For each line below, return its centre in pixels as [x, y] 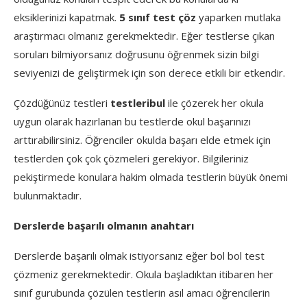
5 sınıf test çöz [159, 17]
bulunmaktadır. [48, 195]
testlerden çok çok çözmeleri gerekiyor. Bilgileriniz [131, 158]
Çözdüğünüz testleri [62, 102]
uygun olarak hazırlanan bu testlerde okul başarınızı [132, 121]
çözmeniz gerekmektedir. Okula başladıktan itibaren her [144, 274]
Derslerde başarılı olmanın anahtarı [104, 225]
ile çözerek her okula [216, 102]
